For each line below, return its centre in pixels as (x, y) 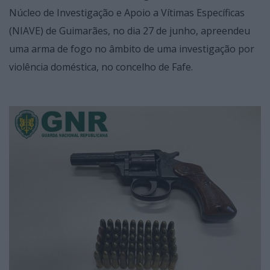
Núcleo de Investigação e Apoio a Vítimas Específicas (127, 13)
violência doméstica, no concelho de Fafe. (101, 67)
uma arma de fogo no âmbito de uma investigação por (132, 49)
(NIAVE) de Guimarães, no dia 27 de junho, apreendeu (130, 31)
